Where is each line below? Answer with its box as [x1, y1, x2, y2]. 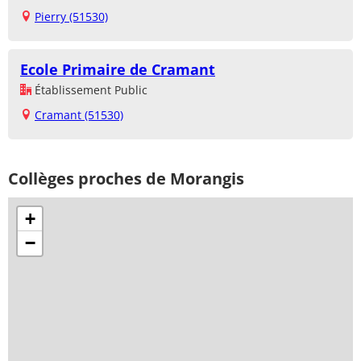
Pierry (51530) [35, 9, 108, 25]
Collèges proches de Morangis [8, 168, 244, 190]
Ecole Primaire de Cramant [20, 60, 215, 80]
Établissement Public [31, 82, 147, 98]
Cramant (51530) [35, 107, 123, 123]
